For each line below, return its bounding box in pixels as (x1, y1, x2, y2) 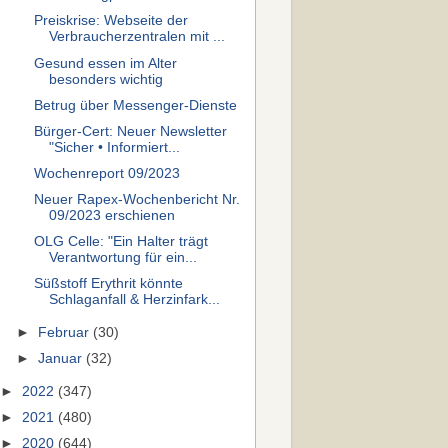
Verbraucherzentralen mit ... (48, 29, 225, 45)
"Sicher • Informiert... (48, 139, 180, 155)
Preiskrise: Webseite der (33, 13, 188, 29)
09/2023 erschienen (48, 208, 175, 223)
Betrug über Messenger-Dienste (33, 97, 237, 113)
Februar (38, 325, 94, 341)
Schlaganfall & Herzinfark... (48, 292, 220, 308)
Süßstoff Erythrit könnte (33, 276, 183, 292)
